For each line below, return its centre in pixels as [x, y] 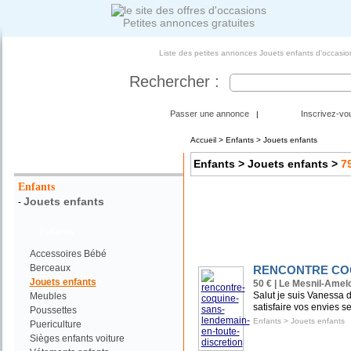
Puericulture [55, 324]
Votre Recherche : [96, 163]
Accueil [203, 140]
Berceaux [50, 268]
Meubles [48, 296]
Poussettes [53, 310]
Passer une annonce [210, 114]
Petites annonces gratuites [189, 23]
